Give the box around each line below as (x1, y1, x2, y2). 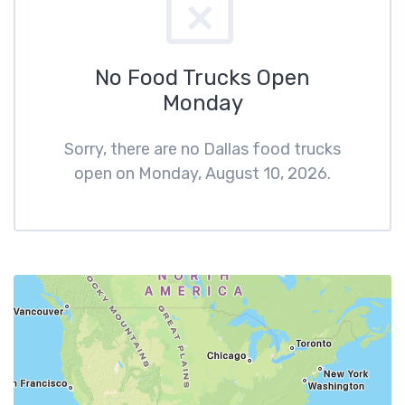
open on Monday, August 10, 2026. (74, 164, 331, 184)
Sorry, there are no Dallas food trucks (64, 139, 341, 159)
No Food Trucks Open (95, 65, 310, 90)
